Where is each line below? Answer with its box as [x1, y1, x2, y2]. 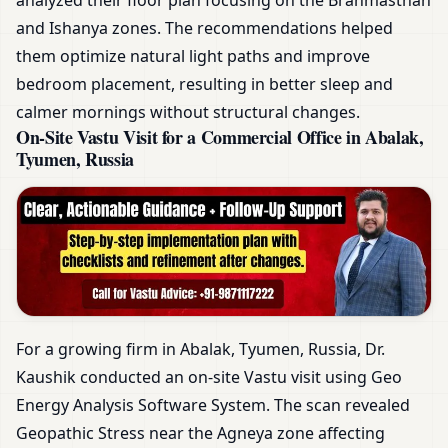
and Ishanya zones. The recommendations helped [16, 16, 393, 39]
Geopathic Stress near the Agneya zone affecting [16, 422, 385, 445]
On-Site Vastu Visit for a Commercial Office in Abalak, [16, 123, 424, 150]
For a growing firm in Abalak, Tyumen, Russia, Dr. [16, 338, 385, 361]
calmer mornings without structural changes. [16, 100, 360, 123]
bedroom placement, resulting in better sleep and [16, 72, 393, 95]
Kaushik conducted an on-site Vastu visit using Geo [16, 366, 402, 389]
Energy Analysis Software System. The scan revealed [16, 394, 410, 417]
